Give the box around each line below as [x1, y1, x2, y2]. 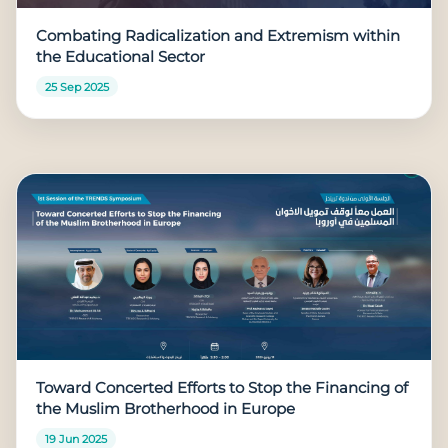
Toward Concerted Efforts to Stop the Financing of [36, 378, 409, 397]
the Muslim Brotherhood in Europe [36, 399, 296, 418]
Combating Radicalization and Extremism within [36, 26, 401, 45]
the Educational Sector [36, 47, 206, 66]
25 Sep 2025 [44, 79, 109, 94]
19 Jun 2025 [44, 431, 107, 446]
